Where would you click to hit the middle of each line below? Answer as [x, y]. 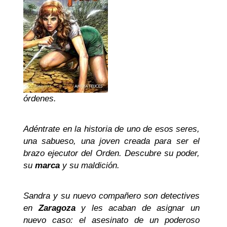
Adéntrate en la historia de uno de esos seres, [111, 129]
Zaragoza [57, 208]
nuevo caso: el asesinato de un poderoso [111, 220]
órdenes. [40, 99]
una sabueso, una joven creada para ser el [111, 141]
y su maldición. [90, 165]
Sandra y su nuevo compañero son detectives [111, 196]
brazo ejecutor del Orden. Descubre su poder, [111, 153]
